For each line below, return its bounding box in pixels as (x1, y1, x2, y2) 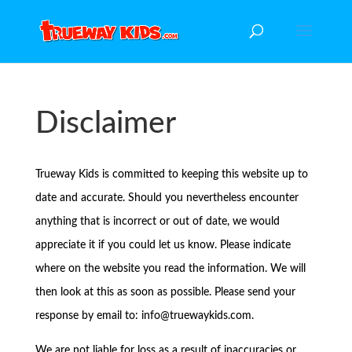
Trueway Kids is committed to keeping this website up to (35, 169, 308, 180)
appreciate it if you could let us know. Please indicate (35, 240, 291, 251)
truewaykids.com (169, 310, 251, 321)
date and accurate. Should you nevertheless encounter (35, 192, 299, 203)
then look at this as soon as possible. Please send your (35, 287, 295, 298)
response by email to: (35, 310, 141, 321)
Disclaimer (35, 108, 176, 139)
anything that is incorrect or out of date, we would (35, 216, 280, 227)
